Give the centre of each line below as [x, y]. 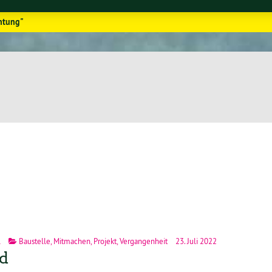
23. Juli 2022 [195, 241]
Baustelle [35, 241]
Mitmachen [72, 241]
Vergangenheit [144, 241]
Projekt [105, 241]
